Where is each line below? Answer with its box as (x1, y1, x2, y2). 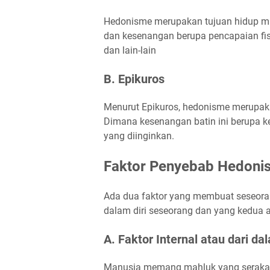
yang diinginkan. (104, 130, 177, 142)
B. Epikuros (104, 72, 168, 86)
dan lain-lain (104, 45, 156, 56)
